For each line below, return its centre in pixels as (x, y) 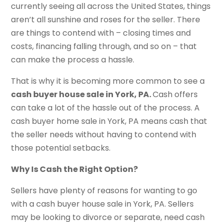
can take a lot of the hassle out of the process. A (106, 108)
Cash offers (175, 95)
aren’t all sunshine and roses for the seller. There (106, 20)
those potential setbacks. (61, 148)
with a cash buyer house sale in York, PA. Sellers (103, 204)
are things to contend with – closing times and (101, 33)
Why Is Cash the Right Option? (75, 169)
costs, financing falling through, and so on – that (104, 47)
